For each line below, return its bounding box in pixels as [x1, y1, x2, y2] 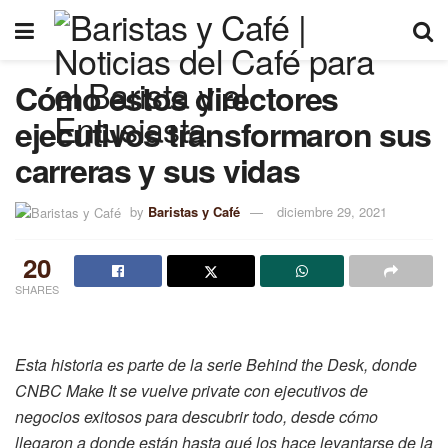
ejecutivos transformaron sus [15, 111, 432, 157]
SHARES [15, 280, 59, 297]
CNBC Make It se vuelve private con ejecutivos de [15, 378, 368, 402]
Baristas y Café [148, 201, 240, 221]
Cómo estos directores [15, 75, 339, 121]
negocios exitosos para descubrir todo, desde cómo [15, 404, 378, 428]
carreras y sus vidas [15, 147, 300, 193]
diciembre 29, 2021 [277, 201, 387, 221]
